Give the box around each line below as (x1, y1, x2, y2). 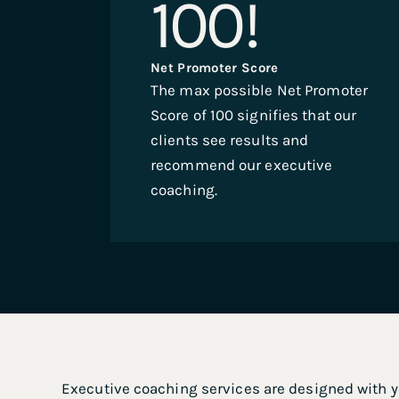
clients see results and (151, 131, 309, 149)
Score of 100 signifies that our (151, 106, 357, 124)
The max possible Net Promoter (151, 81, 368, 99)
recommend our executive (151, 156, 333, 174)
